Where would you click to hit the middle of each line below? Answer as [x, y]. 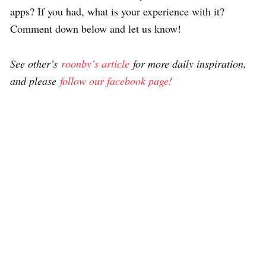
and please [35, 80]
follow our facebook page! [116, 80]
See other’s [36, 63]
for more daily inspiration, [188, 63]
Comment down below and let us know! [96, 28]
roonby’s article [95, 63]
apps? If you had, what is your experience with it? [117, 11]
